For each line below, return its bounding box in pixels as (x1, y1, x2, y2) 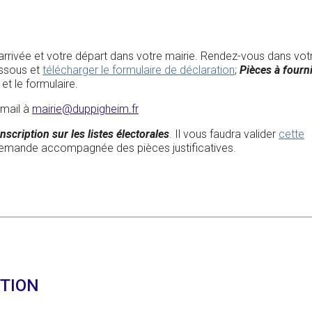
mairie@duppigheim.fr (32, 102, 139, 116)
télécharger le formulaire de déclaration (42, 63, 235, 77)
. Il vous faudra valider (169, 127, 279, 141)
